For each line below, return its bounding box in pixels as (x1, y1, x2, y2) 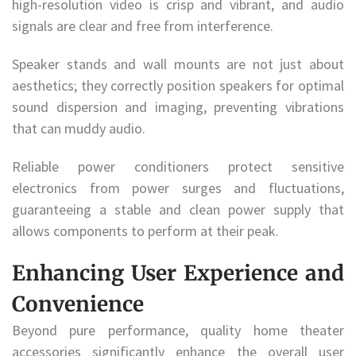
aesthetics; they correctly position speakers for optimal (12, 75, 344, 95)
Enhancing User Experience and (12, 260, 344, 287)
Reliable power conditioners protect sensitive (12, 157, 344, 176)
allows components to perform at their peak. (12, 221, 279, 240)
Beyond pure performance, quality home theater (12, 321, 344, 340)
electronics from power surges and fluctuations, (12, 178, 344, 197)
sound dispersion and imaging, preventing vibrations (12, 97, 344, 116)
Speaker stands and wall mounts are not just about (12, 54, 344, 73)
